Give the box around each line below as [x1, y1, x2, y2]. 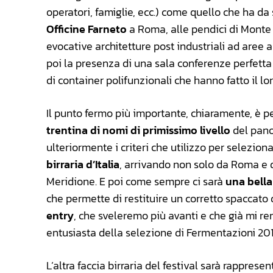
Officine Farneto [46, 21, 127, 38]
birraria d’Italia [46, 156, 119, 173]
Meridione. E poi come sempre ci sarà [46, 173, 225, 190]
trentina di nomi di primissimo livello [46, 122, 230, 139]
